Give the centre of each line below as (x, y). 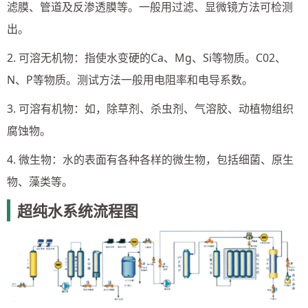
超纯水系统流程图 (78, 211)
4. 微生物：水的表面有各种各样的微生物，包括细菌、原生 (150, 160)
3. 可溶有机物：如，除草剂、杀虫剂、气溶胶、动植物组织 (150, 109)
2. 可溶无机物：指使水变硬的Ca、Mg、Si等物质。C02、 (146, 58)
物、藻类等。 (40, 182)
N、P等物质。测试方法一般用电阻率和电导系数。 (130, 80)
